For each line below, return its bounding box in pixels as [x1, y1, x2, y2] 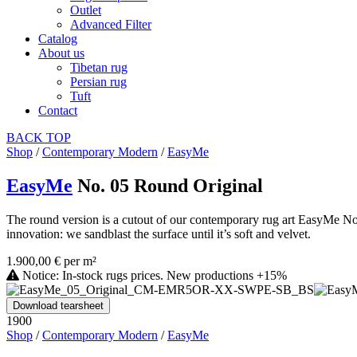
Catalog [38, 31, 77, 45]
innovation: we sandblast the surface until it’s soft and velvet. [6, 226, 311, 241]
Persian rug [70, 74, 127, 88]
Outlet [70, 2, 101, 17]
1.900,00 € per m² [6, 253, 96, 268]
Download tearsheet [13, 299, 104, 312]
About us [38, 45, 84, 60]
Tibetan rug [70, 60, 127, 74]
